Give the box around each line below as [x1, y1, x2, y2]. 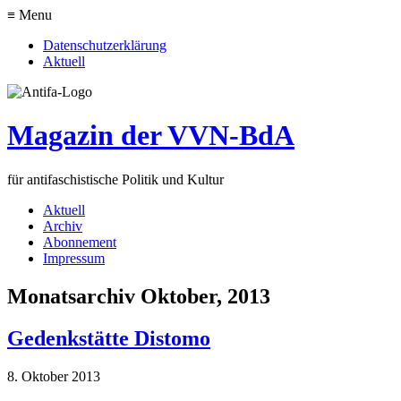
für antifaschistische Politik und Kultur [7, 171, 224, 187]
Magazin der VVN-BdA [7, 119, 294, 152]
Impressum [43, 250, 105, 266]
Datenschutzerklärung [43, 38, 166, 53]
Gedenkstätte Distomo [7, 326, 210, 350]
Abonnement [43, 234, 116, 250]
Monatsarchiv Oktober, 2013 [7, 284, 270, 308]
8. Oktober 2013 [7, 368, 100, 384]
